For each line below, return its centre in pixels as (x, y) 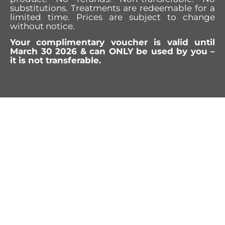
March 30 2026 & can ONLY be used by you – (113, 51)
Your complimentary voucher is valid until (113, 42)
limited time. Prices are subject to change (113, 17)
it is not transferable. (55, 61)
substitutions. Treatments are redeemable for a (113, 8)
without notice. (42, 26)
